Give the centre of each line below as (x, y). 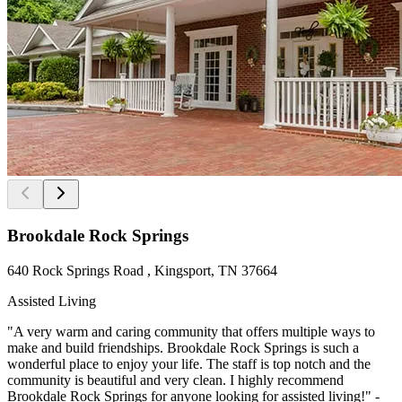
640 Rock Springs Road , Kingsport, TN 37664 (142, 270)
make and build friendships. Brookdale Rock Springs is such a (183, 347)
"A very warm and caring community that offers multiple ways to (191, 331)
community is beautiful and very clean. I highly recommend (175, 380)
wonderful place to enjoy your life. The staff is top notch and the (189, 363)
